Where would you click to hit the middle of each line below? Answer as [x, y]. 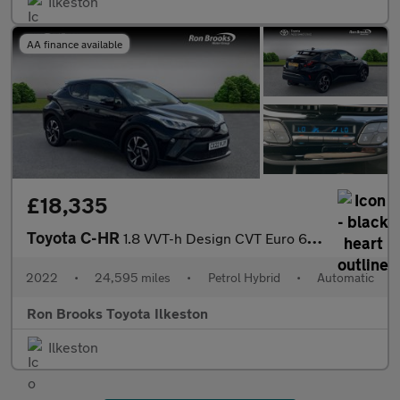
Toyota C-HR [75, 237]
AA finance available [75, 43]
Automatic [345, 277]
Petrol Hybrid [244, 277]
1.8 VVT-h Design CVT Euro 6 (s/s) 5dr [215, 237]
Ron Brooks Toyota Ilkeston [117, 312]
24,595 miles [133, 277]
